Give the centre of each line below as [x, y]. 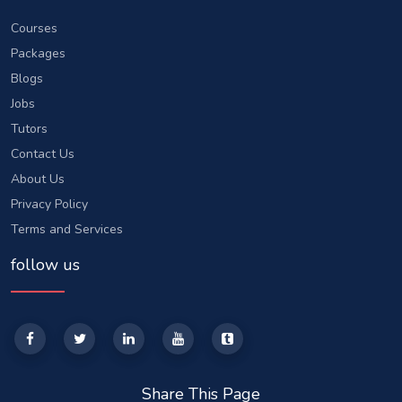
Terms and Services [67, 230]
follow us [45, 265]
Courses [34, 29]
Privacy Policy [49, 205]
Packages [38, 54]
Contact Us [43, 154]
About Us [38, 179]
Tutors [29, 129]
